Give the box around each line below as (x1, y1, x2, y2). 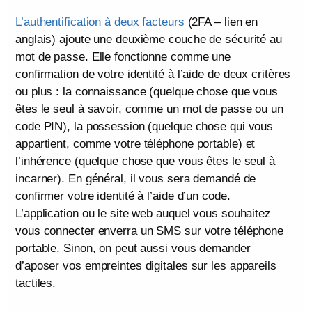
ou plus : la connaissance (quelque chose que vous (15, 84, 279, 98)
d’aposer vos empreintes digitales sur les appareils (15, 258, 276, 272)
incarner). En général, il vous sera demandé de (15, 171, 256, 185)
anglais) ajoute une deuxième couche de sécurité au (15, 32, 282, 46)
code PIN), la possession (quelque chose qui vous (15, 119, 274, 133)
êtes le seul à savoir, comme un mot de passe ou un (15, 102, 283, 116)
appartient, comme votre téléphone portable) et (15, 136, 256, 150)
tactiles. (15, 276, 56, 290)
